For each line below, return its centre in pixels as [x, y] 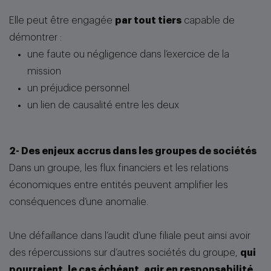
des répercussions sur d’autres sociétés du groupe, [125, 253]
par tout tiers [148, 21]
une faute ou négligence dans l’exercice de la [128, 54]
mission [44, 71]
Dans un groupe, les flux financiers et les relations [119, 168]
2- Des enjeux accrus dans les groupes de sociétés [133, 151]
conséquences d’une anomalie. [79, 202]
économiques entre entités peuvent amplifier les [119, 185]
